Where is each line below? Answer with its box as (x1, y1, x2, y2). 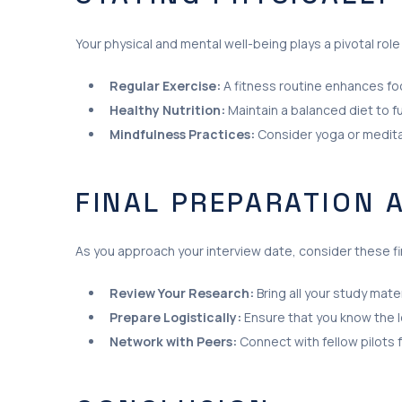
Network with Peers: (109, 333, 237, 350)
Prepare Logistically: (109, 309, 241, 326)
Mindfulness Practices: (109, 125, 255, 143)
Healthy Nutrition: (109, 100, 225, 118)
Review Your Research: (109, 284, 254, 301)
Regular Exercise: (109, 76, 221, 94)
